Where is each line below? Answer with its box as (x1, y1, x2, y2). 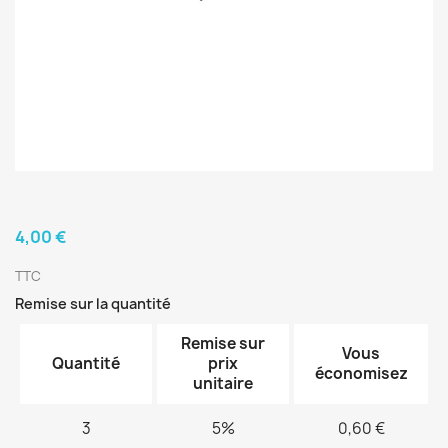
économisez (314, 363, 408, 384)
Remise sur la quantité (15, 294, 171, 313)
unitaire (193, 373, 253, 394)
